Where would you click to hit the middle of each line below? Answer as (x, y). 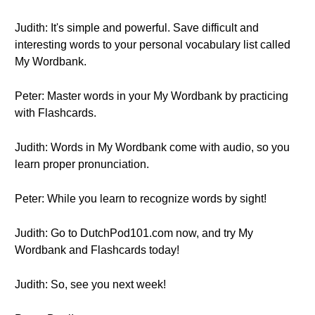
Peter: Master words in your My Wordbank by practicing (152, 96)
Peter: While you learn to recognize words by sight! (141, 199)
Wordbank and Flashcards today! (97, 250)
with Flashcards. (56, 113)
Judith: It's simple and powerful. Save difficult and (137, 28)
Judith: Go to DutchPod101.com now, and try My (134, 233)
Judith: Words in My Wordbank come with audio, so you (152, 147)
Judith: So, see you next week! (90, 284)
